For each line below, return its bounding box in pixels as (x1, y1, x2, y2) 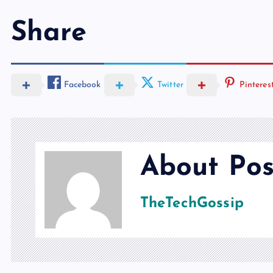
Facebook (64, 80, 101, 90)
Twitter (157, 80, 184, 90)
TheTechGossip (140, 196, 244, 211)
